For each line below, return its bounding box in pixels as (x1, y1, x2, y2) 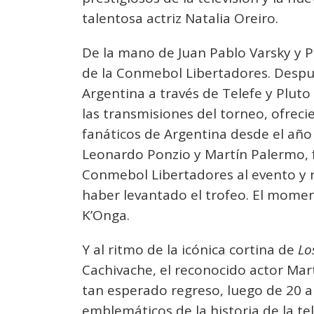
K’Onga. (82, 206, 130, 224)
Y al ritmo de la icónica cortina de (82, 240, 298, 259)
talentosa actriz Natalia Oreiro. (82, 9, 278, 27)
